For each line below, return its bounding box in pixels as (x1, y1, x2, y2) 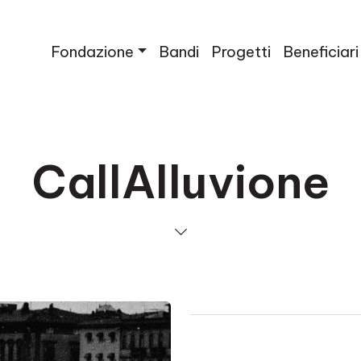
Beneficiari (283, 42, 359, 61)
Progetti (211, 42, 271, 61)
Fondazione (52, 42, 135, 61)
